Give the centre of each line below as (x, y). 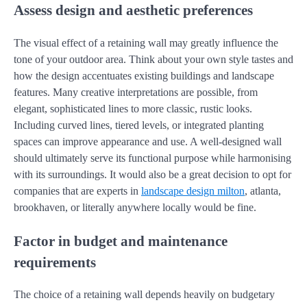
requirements (55, 262)
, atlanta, (263, 191)
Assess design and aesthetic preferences (133, 10)
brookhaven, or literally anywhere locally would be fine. (136, 207)
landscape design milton (193, 191)
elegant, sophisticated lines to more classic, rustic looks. (133, 108)
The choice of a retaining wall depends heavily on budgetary (144, 295)
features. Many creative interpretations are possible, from (136, 92)
